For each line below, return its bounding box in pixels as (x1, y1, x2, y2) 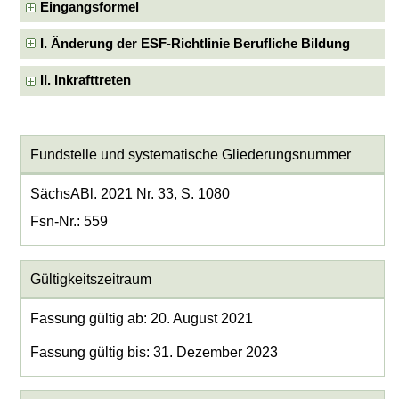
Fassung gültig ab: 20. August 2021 (29, 311, 253, 327)
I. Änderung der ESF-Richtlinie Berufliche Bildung (40, 37, 351, 51)
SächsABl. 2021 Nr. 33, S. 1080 (29, 186, 230, 202)
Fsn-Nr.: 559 (29, 214, 108, 230)
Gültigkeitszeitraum (29, 271, 151, 287)
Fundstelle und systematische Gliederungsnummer (29, 146, 351, 162)
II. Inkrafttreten (40, 73, 132, 88)
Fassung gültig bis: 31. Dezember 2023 (29, 344, 278, 360)
